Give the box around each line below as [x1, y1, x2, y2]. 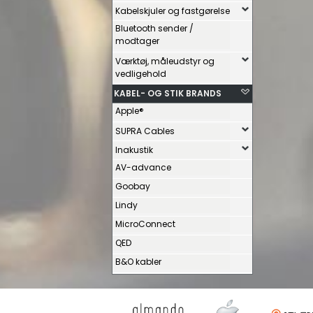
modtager [115, 35, 159, 47]
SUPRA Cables [115, 125, 175, 137]
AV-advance [115, 161, 171, 173]
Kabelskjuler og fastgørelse [115, 5, 230, 17]
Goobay [115, 180, 150, 192]
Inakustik [115, 144, 153, 156]
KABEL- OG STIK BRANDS [114, 87, 221, 99]
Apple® [115, 105, 144, 117]
